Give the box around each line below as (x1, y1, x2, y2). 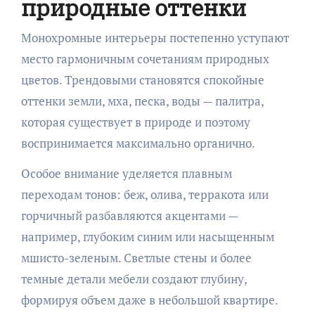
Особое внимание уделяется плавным (20, 165, 232, 181)
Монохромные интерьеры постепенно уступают (20, 29, 289, 46)
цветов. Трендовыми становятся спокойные (20, 71, 264, 88)
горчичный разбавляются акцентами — (20, 207, 238, 224)
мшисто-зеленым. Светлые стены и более (20, 249, 252, 266)
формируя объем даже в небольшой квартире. (20, 291, 278, 308)
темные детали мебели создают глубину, (20, 270, 247, 287)
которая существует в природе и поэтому (20, 113, 250, 130)
